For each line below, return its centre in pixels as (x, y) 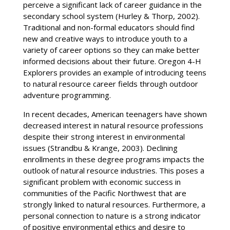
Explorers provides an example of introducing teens (114, 72)
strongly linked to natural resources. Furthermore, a (114, 204)
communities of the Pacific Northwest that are (104, 193)
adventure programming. (67, 95)
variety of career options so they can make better (111, 50)
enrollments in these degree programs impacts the (113, 159)
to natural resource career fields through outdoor (110, 83)
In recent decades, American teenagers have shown (115, 114)
